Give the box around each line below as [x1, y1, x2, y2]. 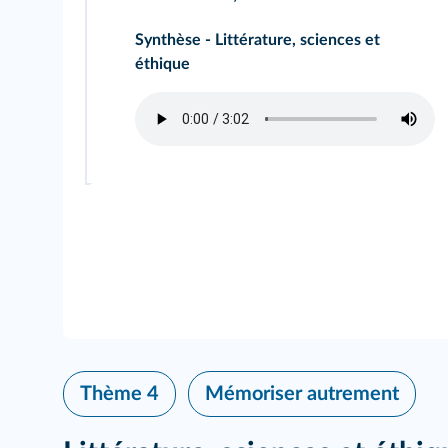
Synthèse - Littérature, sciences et [135, 32, 380, 48]
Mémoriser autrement [205, 384, 399, 404]
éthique [135, 56, 190, 72]
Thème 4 [80, 384, 159, 404]
